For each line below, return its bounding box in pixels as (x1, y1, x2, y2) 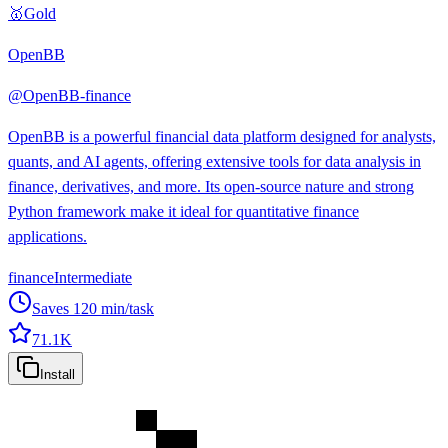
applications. (8, 227, 87, 245)
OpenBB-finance (23, 86, 131, 104)
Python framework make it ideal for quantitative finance (8, 202, 359, 220)
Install (40, 366, 75, 382)
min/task (97, 299, 154, 317)
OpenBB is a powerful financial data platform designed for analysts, (8, 127, 436, 145)
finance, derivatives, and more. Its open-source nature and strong (8, 177, 414, 195)
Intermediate (54, 268, 132, 286)
